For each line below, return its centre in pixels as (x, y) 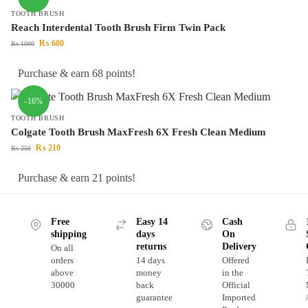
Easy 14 (152, 221)
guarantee (154, 298)
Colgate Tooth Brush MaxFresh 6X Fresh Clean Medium (139, 132)
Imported (239, 298)
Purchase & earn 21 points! (77, 177)
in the (232, 273)
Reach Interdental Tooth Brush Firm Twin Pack (118, 27)
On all (62, 248)
